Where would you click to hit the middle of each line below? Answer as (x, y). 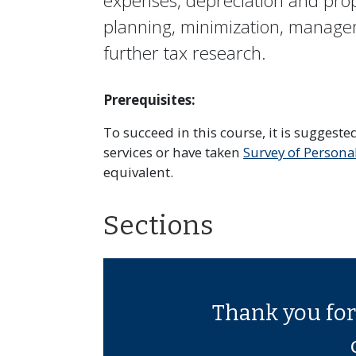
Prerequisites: (149, 100)
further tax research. (185, 53)
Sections (159, 225)
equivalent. (138, 172)
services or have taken (173, 152)
